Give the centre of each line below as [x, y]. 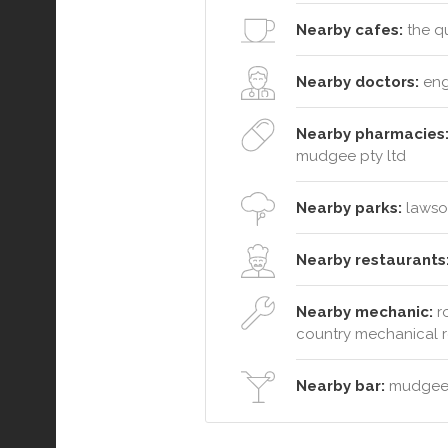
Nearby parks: [349, 208]
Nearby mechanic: [364, 312]
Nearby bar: [340, 386]
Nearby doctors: [357, 82]
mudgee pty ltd [351, 156]
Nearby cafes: [349, 30]
